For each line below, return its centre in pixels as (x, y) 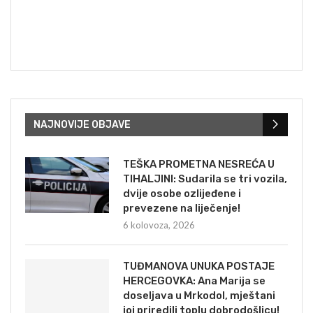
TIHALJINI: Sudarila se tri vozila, (205, 179)
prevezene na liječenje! (182, 208)
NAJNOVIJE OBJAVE (82, 124)
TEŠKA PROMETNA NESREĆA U (199, 164)
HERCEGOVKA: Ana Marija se (194, 281)
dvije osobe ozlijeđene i (182, 193)
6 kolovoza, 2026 (159, 225)
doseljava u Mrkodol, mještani (199, 295)
